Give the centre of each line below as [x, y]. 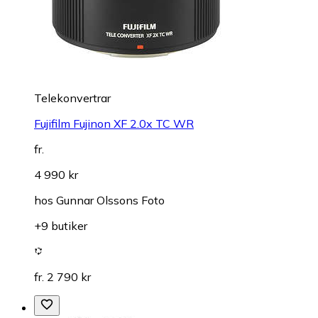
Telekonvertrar [72, 98]
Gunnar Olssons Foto [110, 201]
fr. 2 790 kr [62, 277]
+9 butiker [61, 226]
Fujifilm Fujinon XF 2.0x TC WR [114, 124]
